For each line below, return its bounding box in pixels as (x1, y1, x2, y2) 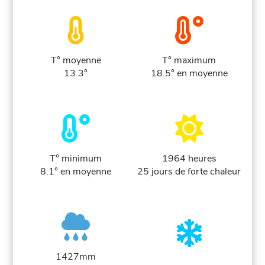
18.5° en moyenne (150, 67, 228, 80)
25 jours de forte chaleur (137, 165, 241, 179)
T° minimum (50, 152, 102, 166)
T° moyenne (50, 54, 101, 67)
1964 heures (161, 152, 216, 166)
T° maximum (162, 54, 216, 67)
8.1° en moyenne (40, 165, 112, 179)
